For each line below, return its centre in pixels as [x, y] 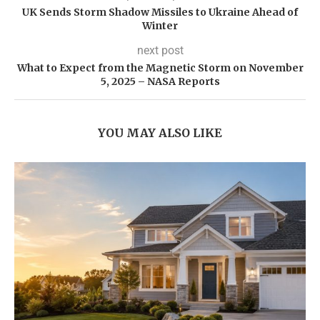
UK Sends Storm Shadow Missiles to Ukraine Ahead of [160, 12]
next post [160, 50]
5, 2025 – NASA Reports [160, 81]
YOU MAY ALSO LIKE [160, 133]
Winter [160, 26]
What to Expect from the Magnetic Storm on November [160, 68]
